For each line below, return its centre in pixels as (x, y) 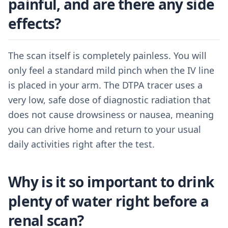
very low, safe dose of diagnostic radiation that (109, 100)
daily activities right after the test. (81, 144)
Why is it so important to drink (111, 182)
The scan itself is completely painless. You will (107, 55)
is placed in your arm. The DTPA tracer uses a (105, 85)
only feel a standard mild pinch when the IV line (111, 70)
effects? (35, 23)
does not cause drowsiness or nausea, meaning (111, 115)
